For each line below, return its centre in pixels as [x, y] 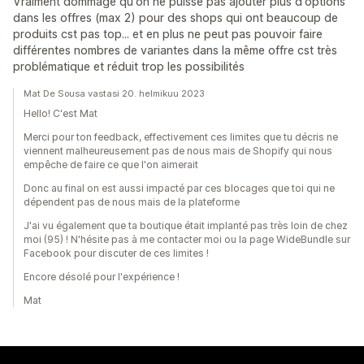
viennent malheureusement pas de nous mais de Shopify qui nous [178, 151]
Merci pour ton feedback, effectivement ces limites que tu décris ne [181, 137]
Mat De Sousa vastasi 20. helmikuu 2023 [114, 93]
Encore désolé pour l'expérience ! [102, 277]
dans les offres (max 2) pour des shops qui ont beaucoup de [175, 17]
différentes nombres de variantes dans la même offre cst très [175, 50]
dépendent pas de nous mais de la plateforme [132, 202]
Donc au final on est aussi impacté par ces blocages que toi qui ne [179, 188]
